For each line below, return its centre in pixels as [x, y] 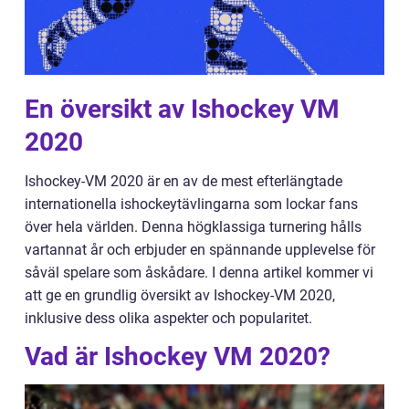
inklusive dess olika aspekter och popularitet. [168, 318]
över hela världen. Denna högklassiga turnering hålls [193, 227]
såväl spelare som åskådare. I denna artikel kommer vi [199, 273]
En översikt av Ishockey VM [182, 109]
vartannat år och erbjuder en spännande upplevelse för [200, 250]
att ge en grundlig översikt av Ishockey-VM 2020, [180, 295]
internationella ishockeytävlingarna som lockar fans [191, 204]
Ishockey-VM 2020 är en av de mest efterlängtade [184, 181]
